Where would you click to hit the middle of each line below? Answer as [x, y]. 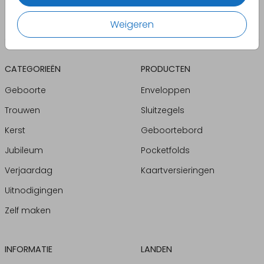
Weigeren [132, 24]
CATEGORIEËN [33, 69]
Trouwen [22, 110]
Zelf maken [28, 210]
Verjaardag [29, 170]
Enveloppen [165, 90]
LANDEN [156, 249]
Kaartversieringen [177, 170]
